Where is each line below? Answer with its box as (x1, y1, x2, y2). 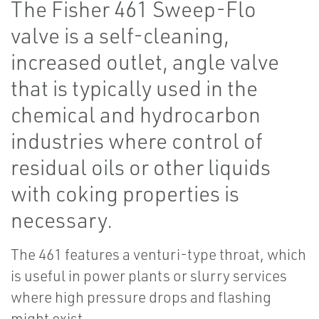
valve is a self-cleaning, (11, 22, 229, 49)
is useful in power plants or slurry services (11, 266, 287, 286)
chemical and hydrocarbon (11, 101, 261, 128)
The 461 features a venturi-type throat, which (11, 245, 306, 264)
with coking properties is (11, 180, 239, 207)
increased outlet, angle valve (11, 48, 279, 75)
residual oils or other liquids (11, 154, 271, 181)
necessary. (11, 206, 113, 234)
